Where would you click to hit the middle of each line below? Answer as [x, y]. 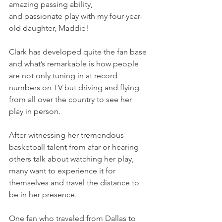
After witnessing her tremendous [67, 135]
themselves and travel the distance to [75, 183]
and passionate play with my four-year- [76, 16]
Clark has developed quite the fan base [79, 52]
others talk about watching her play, [72, 159]
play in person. [35, 111]
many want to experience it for [63, 171]
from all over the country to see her [71, 99]
